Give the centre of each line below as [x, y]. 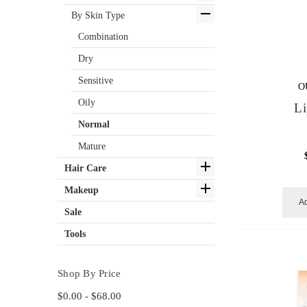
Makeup [82, 190]
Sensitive [96, 80]
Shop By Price [89, 273]
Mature [92, 146]
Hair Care [85, 168]
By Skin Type [98, 15]
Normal [94, 124]
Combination [103, 36]
